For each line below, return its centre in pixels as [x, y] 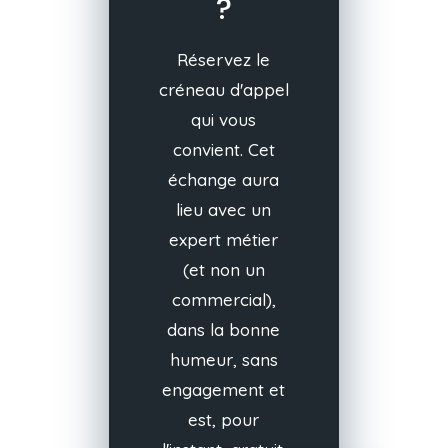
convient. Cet [223, 149]
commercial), [223, 299]
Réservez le [224, 59]
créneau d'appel [223, 89]
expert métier [224, 239]
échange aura [224, 179]
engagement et [224, 389]
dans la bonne [224, 329]
